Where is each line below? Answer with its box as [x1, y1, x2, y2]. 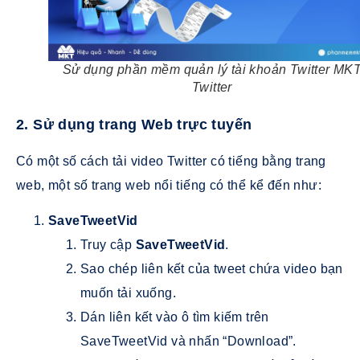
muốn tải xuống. [80, 286, 177, 301]
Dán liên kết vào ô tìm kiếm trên [80, 310, 269, 325]
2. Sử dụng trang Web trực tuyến [16, 116, 252, 133]
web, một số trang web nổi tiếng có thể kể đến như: [16, 178, 321, 192]
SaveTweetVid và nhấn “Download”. [80, 334, 297, 349]
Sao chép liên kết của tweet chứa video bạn [80, 262, 343, 276]
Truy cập [80, 238, 136, 252]
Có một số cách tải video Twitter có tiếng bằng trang [16, 153, 326, 168]
